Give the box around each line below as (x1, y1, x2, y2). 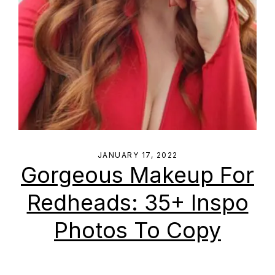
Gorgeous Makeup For (21, 161, 254, 188)
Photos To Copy (54, 217, 221, 244)
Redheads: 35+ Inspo (26, 189, 249, 216)
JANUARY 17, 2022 (97, 150, 178, 160)
